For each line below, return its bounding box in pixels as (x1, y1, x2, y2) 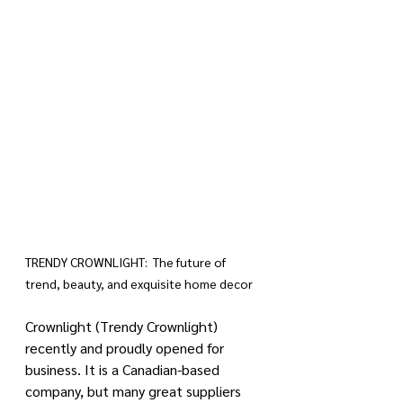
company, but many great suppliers (25, 381, 245, 400)
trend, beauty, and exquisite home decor (25, 275, 253, 291)
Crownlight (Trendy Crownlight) (25, 317, 221, 336)
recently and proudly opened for (25, 338, 228, 357)
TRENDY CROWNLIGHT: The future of (25, 254, 228, 270)
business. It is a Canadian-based (25, 360, 223, 379)
